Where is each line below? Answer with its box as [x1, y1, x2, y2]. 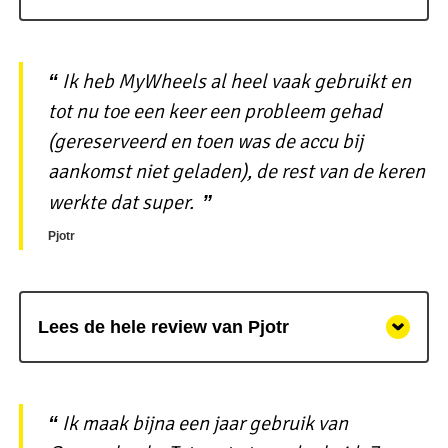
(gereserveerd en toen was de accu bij [47, 129, 363, 155]
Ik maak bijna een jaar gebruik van [61, 411, 348, 437]
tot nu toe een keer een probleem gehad [47, 99, 382, 125]
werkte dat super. [47, 190, 194, 216]
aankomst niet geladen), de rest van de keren [47, 159, 425, 185]
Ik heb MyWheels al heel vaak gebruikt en [61, 69, 411, 95]
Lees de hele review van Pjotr [37, 316, 289, 337]
